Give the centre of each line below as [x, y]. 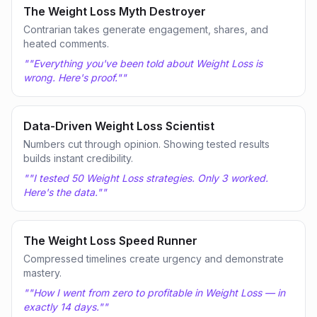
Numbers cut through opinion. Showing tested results [146, 144]
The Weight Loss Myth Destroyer [115, 11]
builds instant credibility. [78, 158]
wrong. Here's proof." [73, 77]
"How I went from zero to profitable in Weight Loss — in [157, 293]
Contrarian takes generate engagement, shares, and [146, 29]
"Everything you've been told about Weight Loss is [145, 63]
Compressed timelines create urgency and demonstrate [154, 259]
